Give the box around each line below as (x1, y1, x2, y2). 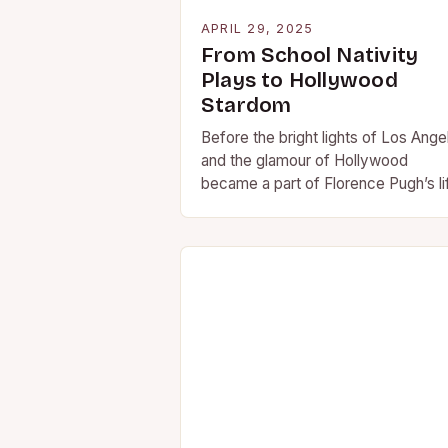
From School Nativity (201, 43, 419, 68)
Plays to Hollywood (201, 68, 398, 93)
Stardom (201, 93, 292, 118)
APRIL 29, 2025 (201, 21, 314, 36)
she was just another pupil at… (201, 197, 407, 216)
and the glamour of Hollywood (201, 151, 408, 170)
